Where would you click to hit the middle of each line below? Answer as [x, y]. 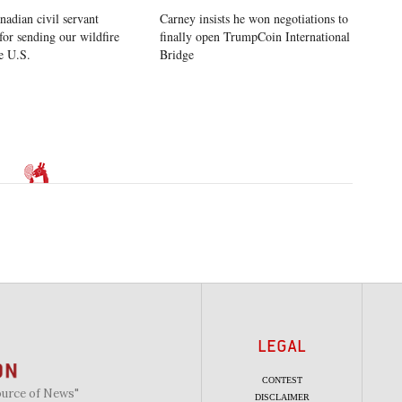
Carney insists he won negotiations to [253, 18]
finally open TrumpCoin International [254, 36]
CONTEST [282, 380]
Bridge [176, 54]
